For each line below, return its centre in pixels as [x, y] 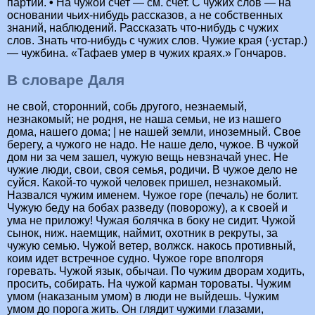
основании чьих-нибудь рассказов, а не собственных [145, 15]
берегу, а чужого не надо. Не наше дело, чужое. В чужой [153, 145]
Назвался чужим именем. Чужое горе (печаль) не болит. [153, 195]
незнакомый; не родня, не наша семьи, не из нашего [144, 120]
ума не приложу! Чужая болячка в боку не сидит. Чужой [151, 221]
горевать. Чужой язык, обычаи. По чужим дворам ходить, [156, 271]
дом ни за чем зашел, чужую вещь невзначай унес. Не [148, 157]
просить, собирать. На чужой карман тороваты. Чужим [149, 284]
